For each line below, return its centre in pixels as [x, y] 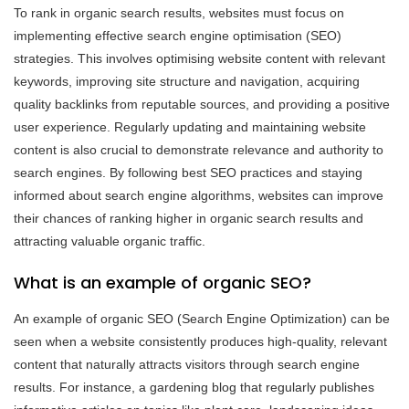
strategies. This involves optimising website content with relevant [199, 58]
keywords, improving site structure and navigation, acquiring [187, 81]
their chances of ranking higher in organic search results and [189, 218]
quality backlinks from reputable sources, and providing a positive [202, 104]
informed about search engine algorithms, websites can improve [199, 195]
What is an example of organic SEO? [163, 282]
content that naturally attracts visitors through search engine [187, 364]
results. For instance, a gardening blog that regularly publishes [194, 387]
